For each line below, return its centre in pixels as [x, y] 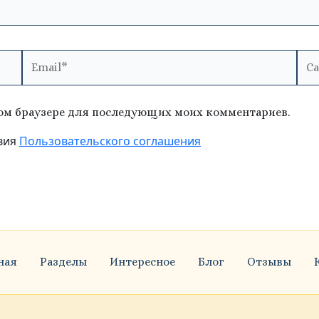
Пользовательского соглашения [110, 141]
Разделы [63, 261]
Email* [39, 57]
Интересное [142, 261]
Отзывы [269, 261]
